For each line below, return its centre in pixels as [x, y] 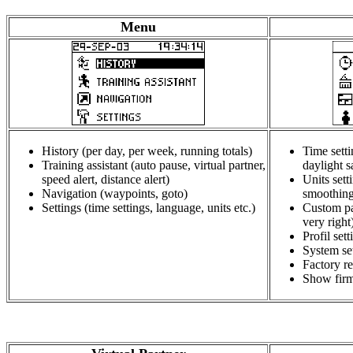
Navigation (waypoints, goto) [115, 194]
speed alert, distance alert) [106, 180]
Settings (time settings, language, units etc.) [149, 208]
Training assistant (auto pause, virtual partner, [154, 165]
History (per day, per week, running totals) [147, 151]
